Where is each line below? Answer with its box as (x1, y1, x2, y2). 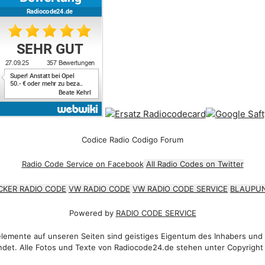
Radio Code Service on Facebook (21, 159, 144, 169)
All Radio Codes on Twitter (146, 159, 244, 169)
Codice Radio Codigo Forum (82, 134, 183, 144)
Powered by (69, 208, 116, 218)
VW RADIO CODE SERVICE (132, 183, 228, 193)
